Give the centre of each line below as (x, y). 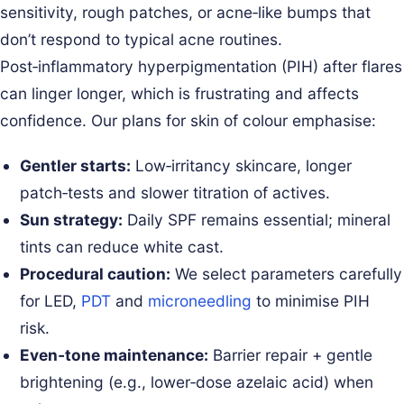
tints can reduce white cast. (122, 246)
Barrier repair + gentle (291, 354)
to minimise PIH (311, 300)
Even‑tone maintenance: (115, 354)
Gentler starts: (76, 165)
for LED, (51, 300)
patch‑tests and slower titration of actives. (175, 192)
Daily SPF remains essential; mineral (257, 219)
